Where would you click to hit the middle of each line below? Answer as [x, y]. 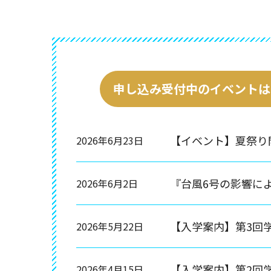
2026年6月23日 [110, 140]
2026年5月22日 [110, 226]
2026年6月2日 [107, 183]
